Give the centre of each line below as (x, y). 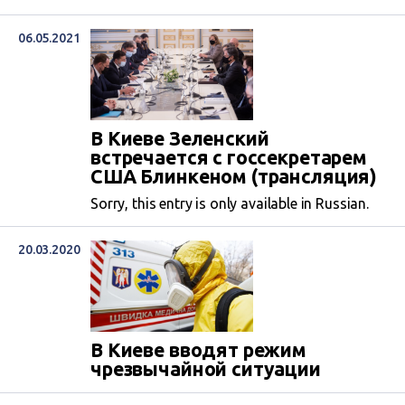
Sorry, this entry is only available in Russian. (230, 203)
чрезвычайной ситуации (206, 369)
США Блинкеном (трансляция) (234, 176)
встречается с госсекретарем (229, 157)
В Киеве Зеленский (180, 138)
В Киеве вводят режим (198, 350)
